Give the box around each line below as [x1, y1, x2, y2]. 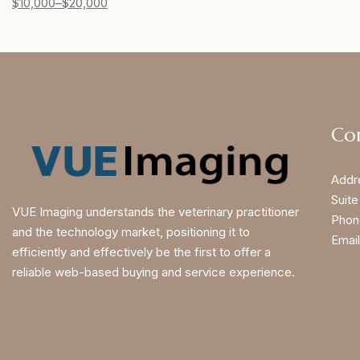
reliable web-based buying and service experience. [12, 264, 295, 280]
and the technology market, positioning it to [12, 224, 250, 240]
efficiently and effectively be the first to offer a [12, 244, 271, 260]
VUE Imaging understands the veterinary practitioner [12, 204, 299, 220]
